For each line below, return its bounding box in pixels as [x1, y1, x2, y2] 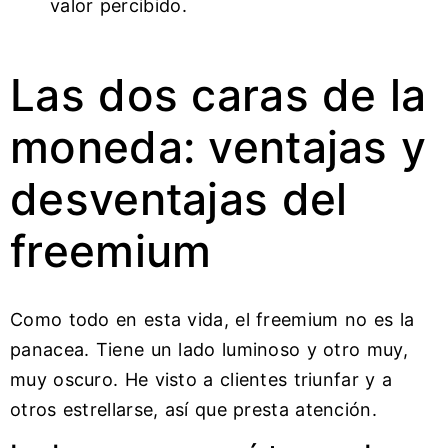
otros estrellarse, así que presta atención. [10, 398, 377, 420]
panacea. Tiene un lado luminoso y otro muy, [10, 338, 408, 360]
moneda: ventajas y [10, 119, 427, 174]
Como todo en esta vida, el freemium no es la [10, 308, 415, 330]
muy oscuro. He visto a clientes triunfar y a [10, 368, 393, 390]
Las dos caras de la [10, 67, 427, 122]
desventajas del [10, 171, 348, 226]
